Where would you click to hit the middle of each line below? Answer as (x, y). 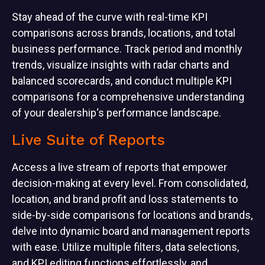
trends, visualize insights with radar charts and (120, 64)
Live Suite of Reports (88, 140)
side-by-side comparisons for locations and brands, (132, 215)
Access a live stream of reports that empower (119, 167)
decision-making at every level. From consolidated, (130, 183)
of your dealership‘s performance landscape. (118, 112)
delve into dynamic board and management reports (131, 231)
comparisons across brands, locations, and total (124, 33)
